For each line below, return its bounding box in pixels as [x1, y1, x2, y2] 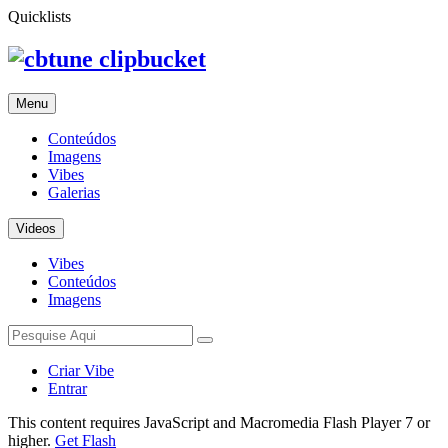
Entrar [48, 379, 87, 397]
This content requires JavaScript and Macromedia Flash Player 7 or [8, 413, 430, 431]
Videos [16, 220, 56, 236]
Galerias [48, 183, 100, 201]
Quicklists [8, 8, 71, 25]
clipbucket [99, 45, 206, 72]
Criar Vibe [48, 361, 114, 379]
